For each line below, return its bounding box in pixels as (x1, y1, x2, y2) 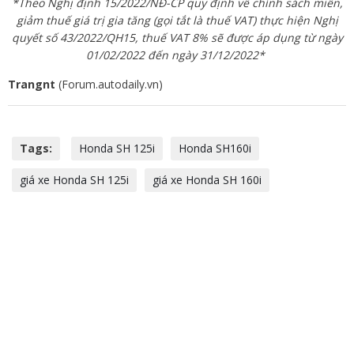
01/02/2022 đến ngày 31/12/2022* (86, 47, 265, 62)
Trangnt (8, 76, 55, 92)
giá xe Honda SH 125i (20, 171, 129, 187)
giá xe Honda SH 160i (153, 171, 262, 187)
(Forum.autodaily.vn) (55, 76, 163, 92)
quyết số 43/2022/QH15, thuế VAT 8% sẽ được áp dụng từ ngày (11, 29, 343, 45)
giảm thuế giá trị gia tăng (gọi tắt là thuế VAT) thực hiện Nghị (16, 12, 338, 28)
